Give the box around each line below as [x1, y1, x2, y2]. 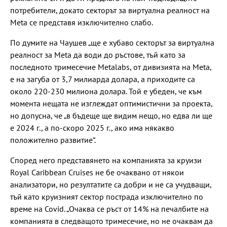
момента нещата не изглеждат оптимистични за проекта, [10, 98, 212, 108]
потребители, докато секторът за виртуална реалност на [10, 5, 210, 15]
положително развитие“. [10, 135, 96, 145]
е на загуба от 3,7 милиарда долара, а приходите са [10, 74, 195, 84]
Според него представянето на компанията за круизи [10, 155, 202, 165]
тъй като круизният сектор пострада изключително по [10, 192, 203, 202]
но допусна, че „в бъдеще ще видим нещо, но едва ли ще [10, 110, 212, 121]
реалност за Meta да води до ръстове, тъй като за [10, 50, 185, 60]
